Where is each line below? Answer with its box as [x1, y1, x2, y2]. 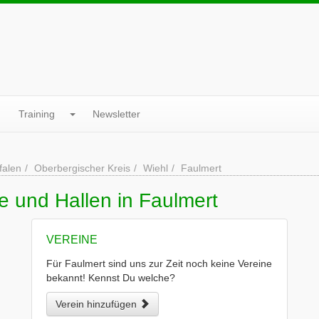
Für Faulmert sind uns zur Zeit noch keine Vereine [46, 258, 272, 269]
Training [19, 108, 55, 120]
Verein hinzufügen [56, 298, 140, 310]
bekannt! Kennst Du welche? [46, 272, 175, 283]
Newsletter [93, 108, 140, 120]
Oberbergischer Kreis [34, 162, 130, 174]
